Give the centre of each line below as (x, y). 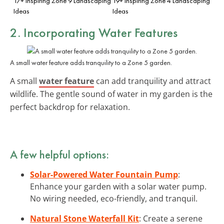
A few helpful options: (59, 154)
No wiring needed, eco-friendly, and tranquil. (114, 198)
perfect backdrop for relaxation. (70, 107)
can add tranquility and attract (152, 81)
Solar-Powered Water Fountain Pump (104, 174)
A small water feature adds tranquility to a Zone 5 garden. (91, 62)
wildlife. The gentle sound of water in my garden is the (111, 94)
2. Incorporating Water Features (94, 32)
